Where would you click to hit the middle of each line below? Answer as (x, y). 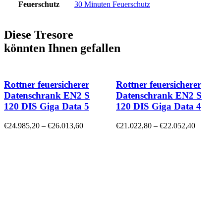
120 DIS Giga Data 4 (159, 106)
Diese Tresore (39, 35)
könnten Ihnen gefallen (62, 48)
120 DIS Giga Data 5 (47, 106)
